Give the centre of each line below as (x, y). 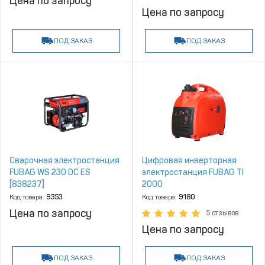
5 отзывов (222, 213)
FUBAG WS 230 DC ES (50, 172)
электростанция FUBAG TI (193, 172)
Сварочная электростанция (64, 161)
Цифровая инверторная (189, 161)
